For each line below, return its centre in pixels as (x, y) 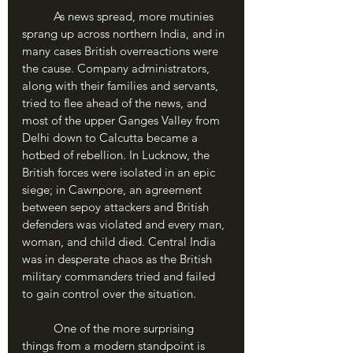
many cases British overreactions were (122, 51)
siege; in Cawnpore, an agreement (113, 190)
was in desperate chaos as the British (119, 259)
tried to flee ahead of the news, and (116, 103)
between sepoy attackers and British (117, 207)
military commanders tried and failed (120, 276)
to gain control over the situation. (109, 294)
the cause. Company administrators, (117, 68)
